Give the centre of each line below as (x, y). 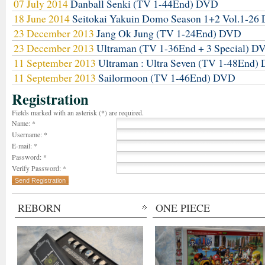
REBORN (39, 208)
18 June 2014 (43, 18)
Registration (50, 99)
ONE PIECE (183, 208)
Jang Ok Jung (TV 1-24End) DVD (169, 33)
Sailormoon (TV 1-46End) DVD (167, 77)
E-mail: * (25, 146)
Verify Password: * (39, 168)
